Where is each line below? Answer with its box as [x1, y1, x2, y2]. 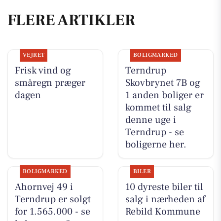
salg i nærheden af [125, 193, 205, 206]
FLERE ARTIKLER [7, 10, 135, 31]
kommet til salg [125, 101, 191, 114]
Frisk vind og [14, 64, 71, 77]
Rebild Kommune [125, 205, 200, 219]
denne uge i [125, 113, 176, 126]
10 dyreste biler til [125, 181, 203, 194]
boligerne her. [125, 138, 186, 151]
